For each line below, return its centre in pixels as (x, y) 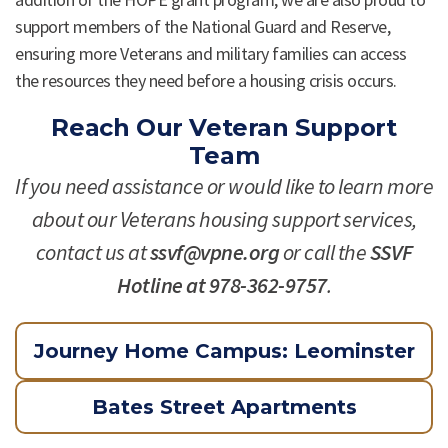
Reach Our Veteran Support (224, 127)
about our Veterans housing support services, (224, 219)
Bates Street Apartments (224, 407)
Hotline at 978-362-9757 (222, 285)
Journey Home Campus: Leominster (224, 351)
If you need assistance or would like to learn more (224, 186)
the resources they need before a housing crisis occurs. (206, 80)
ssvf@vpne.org (214, 252)
